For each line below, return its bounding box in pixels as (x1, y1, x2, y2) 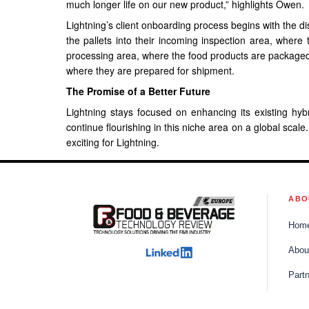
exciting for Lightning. (66, 134, 159, 149)
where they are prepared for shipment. (66, 63, 235, 77)
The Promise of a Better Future (66, 83, 210, 98)
